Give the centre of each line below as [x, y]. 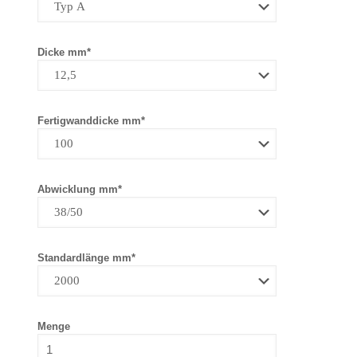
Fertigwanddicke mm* [91, 121]
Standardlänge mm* [86, 258]
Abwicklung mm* [79, 189]
